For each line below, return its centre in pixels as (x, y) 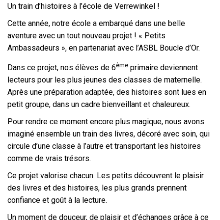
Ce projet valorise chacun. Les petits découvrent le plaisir (106, 176)
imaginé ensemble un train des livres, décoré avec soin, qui (109, 134)
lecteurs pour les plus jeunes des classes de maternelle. (105, 80)
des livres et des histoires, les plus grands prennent (97, 188)
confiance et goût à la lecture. (57, 200)
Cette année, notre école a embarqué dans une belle (96, 23)
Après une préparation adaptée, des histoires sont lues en (107, 92)
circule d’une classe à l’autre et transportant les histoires (104, 146)
